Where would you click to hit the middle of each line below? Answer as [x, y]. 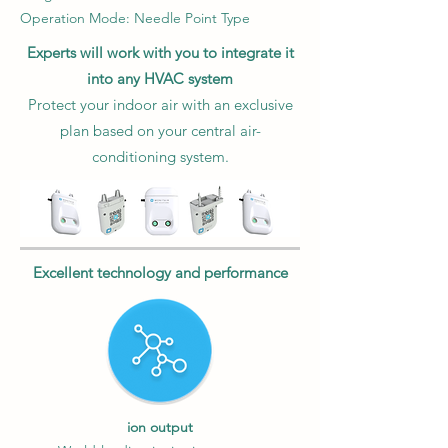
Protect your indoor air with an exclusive [160, 104]
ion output [160, 427]
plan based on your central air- [160, 130]
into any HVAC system [160, 78]
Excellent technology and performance [160, 272]
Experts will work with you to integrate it [160, 52]
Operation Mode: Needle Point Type [135, 18]
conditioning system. [160, 156]
